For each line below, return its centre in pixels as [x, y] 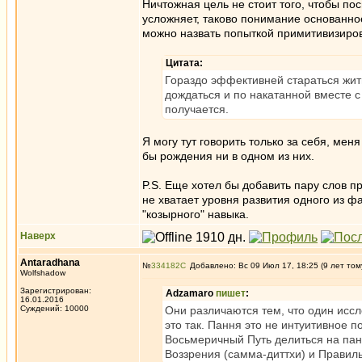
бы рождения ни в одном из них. [228, 156]
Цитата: [184, 63]
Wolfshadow [43, 273]
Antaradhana [50, 263]
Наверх [38, 236]
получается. [197, 109]
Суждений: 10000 [55, 308]
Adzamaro [191, 293]
